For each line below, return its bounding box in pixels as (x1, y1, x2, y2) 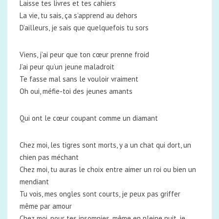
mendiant (20, 177, 49, 186)
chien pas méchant (20, 153, 79, 162)
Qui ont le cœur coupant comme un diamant (20, 113, 158, 123)
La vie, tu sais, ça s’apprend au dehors (20, 11, 137, 20)
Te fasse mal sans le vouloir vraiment (20, 74, 138, 84)
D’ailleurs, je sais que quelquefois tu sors (20, 23, 149, 32)
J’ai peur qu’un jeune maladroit (20, 62, 114, 71)
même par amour (20, 201, 72, 211)
